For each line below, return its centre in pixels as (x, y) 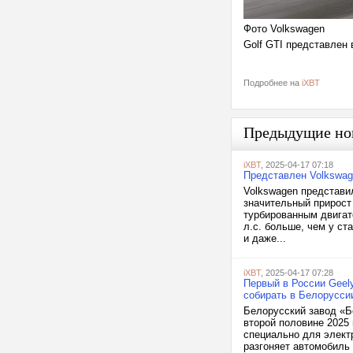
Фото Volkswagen (284, 29)
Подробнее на (273, 83)
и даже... (265, 238)
